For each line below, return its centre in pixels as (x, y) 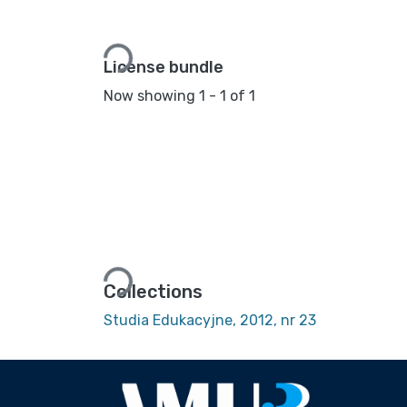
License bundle (164, 67)
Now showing (151, 95)
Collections (153, 292)
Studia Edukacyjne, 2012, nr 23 (210, 321)
